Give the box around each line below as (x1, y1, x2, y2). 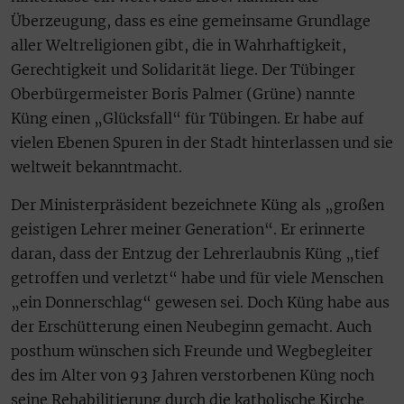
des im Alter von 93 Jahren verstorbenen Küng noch (11, 365, 374, 384)
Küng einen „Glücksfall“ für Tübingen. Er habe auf (11, 109, 363, 128)
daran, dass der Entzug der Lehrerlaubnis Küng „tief (11, 243, 379, 262)
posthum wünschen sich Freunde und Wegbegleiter (11, 341, 372, 360)
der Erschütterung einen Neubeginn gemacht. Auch (11, 317, 372, 335)
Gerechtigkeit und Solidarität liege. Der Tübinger (11, 60, 355, 79)
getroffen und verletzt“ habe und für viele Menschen (11, 268, 383, 287)
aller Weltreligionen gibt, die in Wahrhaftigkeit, (11, 36, 346, 55)
